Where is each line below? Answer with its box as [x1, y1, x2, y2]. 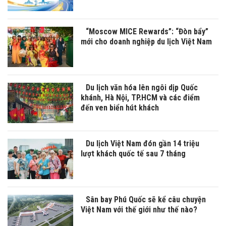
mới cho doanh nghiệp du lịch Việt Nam [81, 37, 212, 47]
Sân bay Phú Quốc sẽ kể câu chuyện [86, 195, 206, 205]
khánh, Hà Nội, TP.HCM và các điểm [81, 93, 200, 103]
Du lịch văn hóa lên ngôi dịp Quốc [86, 83, 198, 93]
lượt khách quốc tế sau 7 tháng [81, 149, 186, 159]
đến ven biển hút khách [81, 103, 159, 113]
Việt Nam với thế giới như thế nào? [81, 205, 197, 215]
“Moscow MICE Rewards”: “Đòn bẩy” [86, 27, 208, 37]
